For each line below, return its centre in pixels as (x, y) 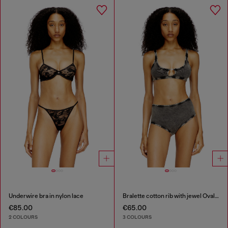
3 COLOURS (137, 217)
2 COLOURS (23, 217)
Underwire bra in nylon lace (46, 196)
